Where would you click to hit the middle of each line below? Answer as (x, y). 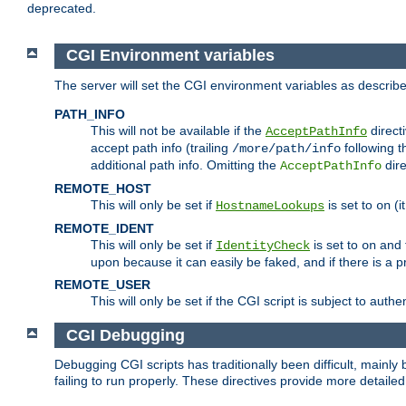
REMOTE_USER (102, 284)
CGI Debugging (125, 335)
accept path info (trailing (161, 147)
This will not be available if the (178, 130)
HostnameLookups (270, 205)
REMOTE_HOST (103, 188)
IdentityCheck (263, 245)
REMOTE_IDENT (104, 228)
